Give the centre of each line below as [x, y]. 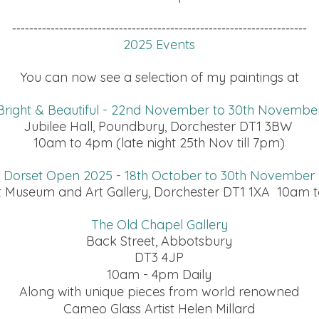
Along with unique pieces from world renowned [159, 292]
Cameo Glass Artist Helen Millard [159, 309]
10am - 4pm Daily [159, 274]
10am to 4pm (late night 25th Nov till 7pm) [159, 143]
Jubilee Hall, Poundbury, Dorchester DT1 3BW [159, 126]
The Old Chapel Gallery [159, 225]
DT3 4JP [159, 257]
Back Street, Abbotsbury [159, 241]
